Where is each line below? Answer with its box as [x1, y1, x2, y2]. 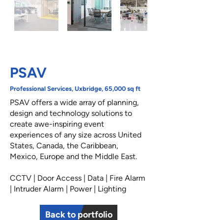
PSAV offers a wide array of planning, [10, 98, 139, 107]
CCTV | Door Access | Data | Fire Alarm [10, 173, 145, 183]
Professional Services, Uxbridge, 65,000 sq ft [10, 85, 140, 92]
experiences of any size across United [10, 130, 141, 139]
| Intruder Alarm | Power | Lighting [10, 184, 126, 193]
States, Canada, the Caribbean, [10, 141, 118, 150]
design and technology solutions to [10, 109, 132, 118]
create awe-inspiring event [10, 119, 104, 129]
